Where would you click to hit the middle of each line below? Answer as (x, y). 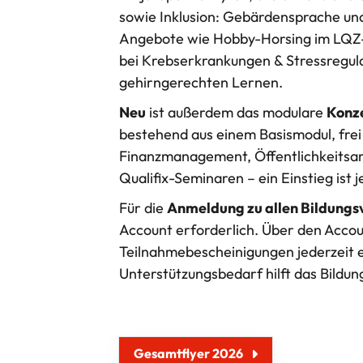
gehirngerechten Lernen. (201, 83)
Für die (143, 208)
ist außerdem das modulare (236, 113)
